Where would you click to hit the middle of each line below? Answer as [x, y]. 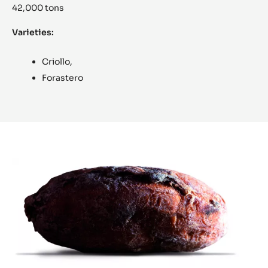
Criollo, [57, 62]
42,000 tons [38, 8]
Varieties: [35, 33]
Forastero [63, 78]
